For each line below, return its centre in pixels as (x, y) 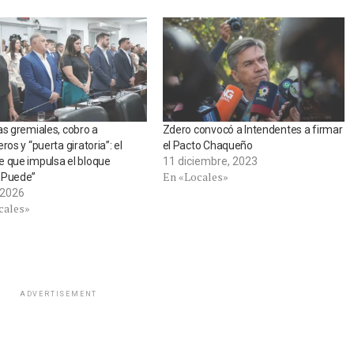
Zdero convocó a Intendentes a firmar (252, 129)
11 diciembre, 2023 (210, 161)
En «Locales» (195, 176)
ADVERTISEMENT (58, 294)
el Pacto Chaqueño (207, 145)
